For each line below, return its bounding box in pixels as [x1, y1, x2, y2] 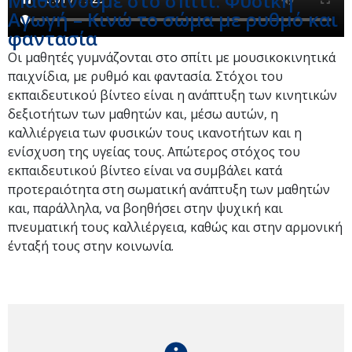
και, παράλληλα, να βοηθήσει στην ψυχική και [8, 200, 283, 217]
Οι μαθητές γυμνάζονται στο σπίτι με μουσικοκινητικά [8, 49, 335, 66]
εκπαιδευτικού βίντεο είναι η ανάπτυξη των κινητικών [8, 86, 337, 104]
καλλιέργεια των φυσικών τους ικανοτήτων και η [8, 124, 302, 141]
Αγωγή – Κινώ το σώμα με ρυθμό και [8, 6, 338, 32]
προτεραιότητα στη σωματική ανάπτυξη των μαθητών [8, 181, 330, 198]
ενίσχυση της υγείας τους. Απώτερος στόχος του [8, 143, 300, 160]
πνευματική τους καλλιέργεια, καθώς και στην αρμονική [8, 218, 343, 236]
